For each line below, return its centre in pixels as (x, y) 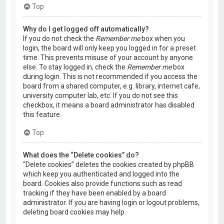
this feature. (42, 114)
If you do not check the (59, 38)
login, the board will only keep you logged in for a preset (110, 48)
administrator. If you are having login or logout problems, (111, 202)
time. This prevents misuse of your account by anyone (108, 57)
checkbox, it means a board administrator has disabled (109, 105)
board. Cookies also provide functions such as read (103, 183)
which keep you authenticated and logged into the (101, 174)
